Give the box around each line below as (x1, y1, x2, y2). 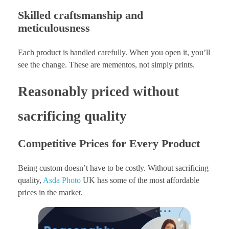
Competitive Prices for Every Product (18, 136, 200, 150)
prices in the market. (18, 188, 83, 197)
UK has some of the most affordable (81, 175, 199, 185)
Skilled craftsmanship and (18, 9, 143, 22)
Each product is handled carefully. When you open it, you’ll (18, 48, 210, 57)
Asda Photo (43, 175, 81, 185)
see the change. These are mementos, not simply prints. (18, 60, 195, 70)
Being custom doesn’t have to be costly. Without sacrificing (18, 163, 209, 172)
